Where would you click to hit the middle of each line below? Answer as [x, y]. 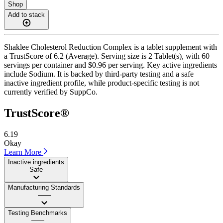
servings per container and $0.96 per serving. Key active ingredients [111, 65]
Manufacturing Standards [44, 187]
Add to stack [26, 14]
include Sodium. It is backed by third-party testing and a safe [99, 74]
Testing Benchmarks [38, 213]
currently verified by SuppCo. [51, 92]
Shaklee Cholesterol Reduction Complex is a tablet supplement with [111, 47]
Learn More [24, 152]
